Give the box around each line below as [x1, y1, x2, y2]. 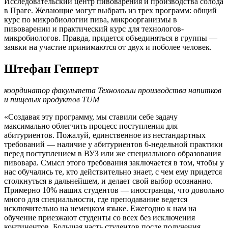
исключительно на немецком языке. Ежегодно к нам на [4, 204, 196, 213]
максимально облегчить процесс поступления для [4, 122, 178, 131]
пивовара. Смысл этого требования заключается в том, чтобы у [4, 158, 224, 167]
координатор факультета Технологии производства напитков [4, 86, 221, 95]
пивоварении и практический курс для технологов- [4, 24, 184, 34]
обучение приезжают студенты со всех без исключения [4, 213, 195, 222]
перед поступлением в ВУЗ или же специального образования [4, 149, 221, 158]
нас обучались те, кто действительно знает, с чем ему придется [4, 167, 222, 177]
